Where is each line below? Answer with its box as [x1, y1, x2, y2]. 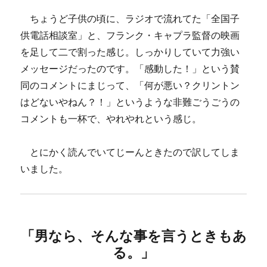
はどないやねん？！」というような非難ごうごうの [20, 96, 240, 108]
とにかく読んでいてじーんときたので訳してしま [20, 146, 240, 158]
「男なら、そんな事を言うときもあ [20, 227, 247, 244]
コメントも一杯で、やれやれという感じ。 [20, 113, 202, 125]
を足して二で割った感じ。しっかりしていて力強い [20, 46, 240, 58]
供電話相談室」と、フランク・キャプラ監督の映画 [20, 29, 240, 41]
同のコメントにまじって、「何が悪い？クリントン [20, 79, 240, 91]
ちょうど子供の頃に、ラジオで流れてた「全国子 [20, 13, 240, 24]
